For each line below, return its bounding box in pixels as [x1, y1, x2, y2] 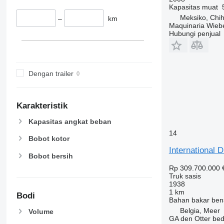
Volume [28, 207, 53, 215]
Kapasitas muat [168, 2, 218, 11]
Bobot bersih [28, 151, 73, 160]
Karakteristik [16, 101, 67, 111]
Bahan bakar [168, 195, 209, 204]
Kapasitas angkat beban [28, 117, 111, 126]
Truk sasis [168, 171, 201, 180]
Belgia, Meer [179, 206, 220, 214]
